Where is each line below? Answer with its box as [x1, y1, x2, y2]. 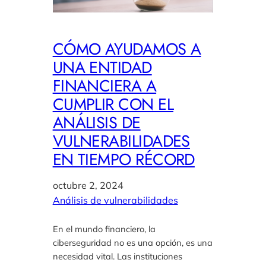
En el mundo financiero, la [52, 223, 156, 235]
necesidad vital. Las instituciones [52, 250, 182, 262]
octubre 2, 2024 [52, 179, 123, 191]
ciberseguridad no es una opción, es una [52, 236, 213, 248]
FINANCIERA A [52, 74, 157, 97]
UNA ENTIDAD [52, 55, 152, 79]
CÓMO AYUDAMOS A [52, 37, 201, 61]
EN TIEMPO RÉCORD [52, 147, 195, 171]
